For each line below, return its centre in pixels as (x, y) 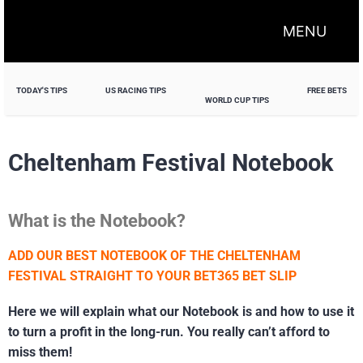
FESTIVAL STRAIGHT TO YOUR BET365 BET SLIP (152, 276)
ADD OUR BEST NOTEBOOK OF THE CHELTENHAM (154, 256)
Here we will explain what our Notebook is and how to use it (181, 312)
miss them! (40, 352)
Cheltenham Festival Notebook (171, 162)
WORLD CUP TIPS (237, 100)
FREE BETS (327, 90)
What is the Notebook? (97, 221)
